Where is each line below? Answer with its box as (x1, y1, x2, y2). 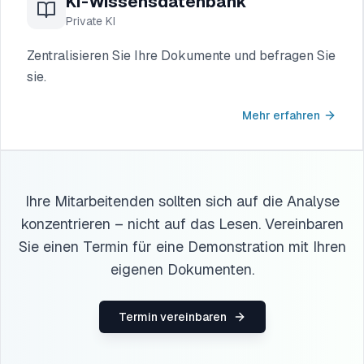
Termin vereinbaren (118, 310, 227, 324)
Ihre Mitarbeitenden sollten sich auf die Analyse (24, 192, 340, 210)
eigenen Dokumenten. (110, 260, 254, 279)
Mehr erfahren (242, 108, 320, 123)
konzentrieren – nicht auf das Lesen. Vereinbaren (20, 214, 344, 233)
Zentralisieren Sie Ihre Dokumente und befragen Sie (27, 47, 336, 64)
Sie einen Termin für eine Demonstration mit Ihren (18, 237, 346, 256)
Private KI (66, 14, 115, 28)
